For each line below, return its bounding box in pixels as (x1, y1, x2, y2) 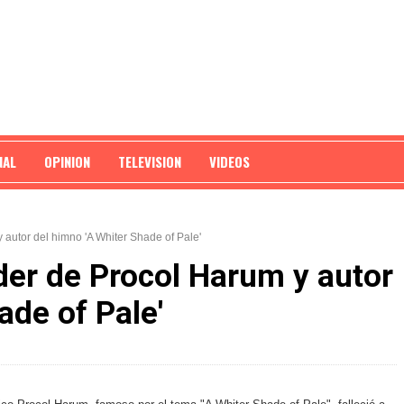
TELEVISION (118, 151, 181, 171)
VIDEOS (209, 151, 250, 171)
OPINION (44, 151, 90, 171)
